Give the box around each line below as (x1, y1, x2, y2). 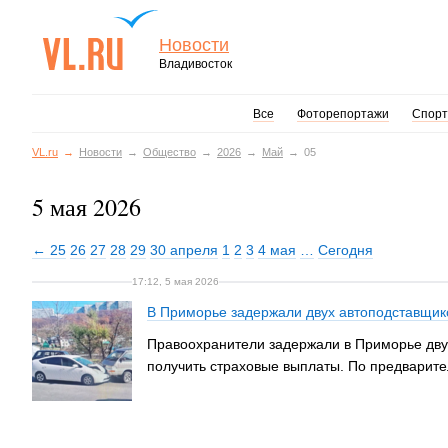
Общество (143, 146, 196, 158)
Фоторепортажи (296, 107, 389, 121)
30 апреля (150, 242, 218, 258)
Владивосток (159, 57, 232, 71)
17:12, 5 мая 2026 (132, 276, 219, 287)
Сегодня (318, 242, 373, 258)
